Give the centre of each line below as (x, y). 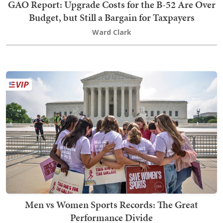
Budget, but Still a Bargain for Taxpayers (111, 18)
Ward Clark (111, 32)
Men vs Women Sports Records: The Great (111, 205)
